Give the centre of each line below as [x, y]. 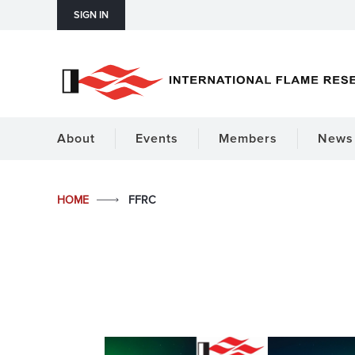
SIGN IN [91, 15]
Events [157, 139]
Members [248, 139]
